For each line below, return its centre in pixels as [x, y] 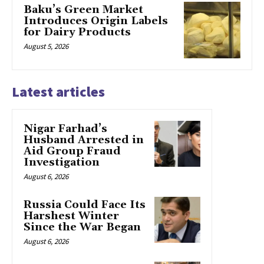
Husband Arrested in [84, 140]
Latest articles [58, 91]
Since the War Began [82, 227]
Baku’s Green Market [83, 10]
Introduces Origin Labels [96, 21]
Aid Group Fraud [72, 151]
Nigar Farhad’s [65, 128]
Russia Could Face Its [85, 204]
